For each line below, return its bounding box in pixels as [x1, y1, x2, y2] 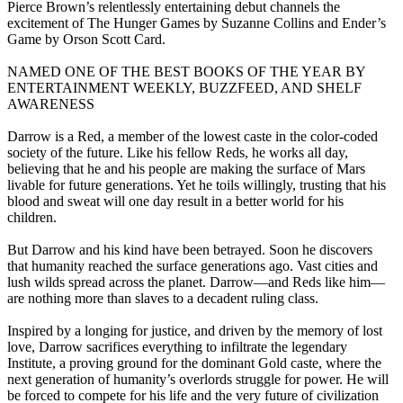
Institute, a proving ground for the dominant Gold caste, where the [7, 355, 381, 372]
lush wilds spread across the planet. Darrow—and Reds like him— [7, 274, 385, 291]
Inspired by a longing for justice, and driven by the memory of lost [7, 323, 382, 339]
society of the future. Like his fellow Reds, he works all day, [7, 145, 348, 161]
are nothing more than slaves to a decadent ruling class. [7, 291, 318, 307]
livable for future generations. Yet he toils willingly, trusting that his [7, 177, 386, 193]
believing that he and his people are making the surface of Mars [7, 161, 365, 177]
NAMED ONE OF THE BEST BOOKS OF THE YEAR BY [7, 64, 365, 80]
